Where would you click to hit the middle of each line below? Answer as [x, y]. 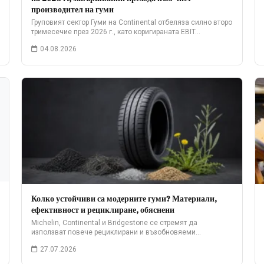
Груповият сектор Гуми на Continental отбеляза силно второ [132, 22]
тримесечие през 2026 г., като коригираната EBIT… [116, 32]
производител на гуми [72, 9]
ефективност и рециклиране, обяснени [103, 210]
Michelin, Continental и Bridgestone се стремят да [114, 223]
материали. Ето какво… [70, 242]
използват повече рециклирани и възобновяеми [113, 232]
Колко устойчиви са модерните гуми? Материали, [124, 199]
